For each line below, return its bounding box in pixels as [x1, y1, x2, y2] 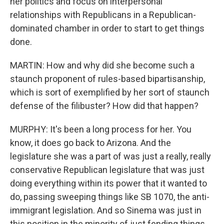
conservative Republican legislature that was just [10, 164, 204, 175]
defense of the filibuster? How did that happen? [10, 100, 198, 111]
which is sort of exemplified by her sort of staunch [10, 87, 209, 98]
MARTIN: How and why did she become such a [10, 60, 194, 71]
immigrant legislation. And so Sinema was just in [10, 205, 201, 216]
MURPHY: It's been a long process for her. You [10, 124, 191, 135]
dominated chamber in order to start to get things [10, 23, 204, 34]
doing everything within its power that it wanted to [10, 178, 207, 189]
